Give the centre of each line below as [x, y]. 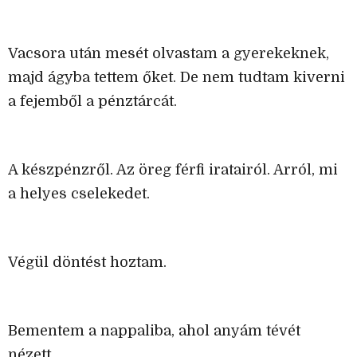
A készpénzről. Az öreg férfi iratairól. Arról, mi [173, 170]
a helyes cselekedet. [79, 194]
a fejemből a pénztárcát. [92, 102]
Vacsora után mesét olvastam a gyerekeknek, [169, 54]
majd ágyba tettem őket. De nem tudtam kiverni [177, 78]
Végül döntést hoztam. [87, 263]
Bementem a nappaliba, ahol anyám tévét [154, 331]
